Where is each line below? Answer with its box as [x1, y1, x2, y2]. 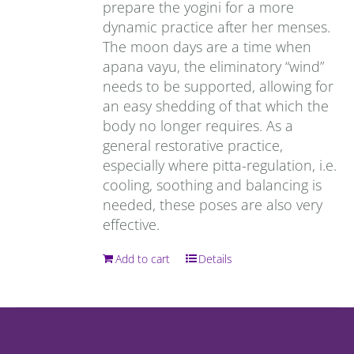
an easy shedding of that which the [103, 96, 330, 115]
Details [198, 251, 233, 266]
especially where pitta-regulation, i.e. [103, 156, 337, 175]
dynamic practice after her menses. [103, 17, 331, 36]
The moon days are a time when [103, 37, 312, 56]
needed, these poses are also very [103, 195, 323, 214]
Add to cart [115, 251, 171, 266]
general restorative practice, [103, 136, 284, 155]
